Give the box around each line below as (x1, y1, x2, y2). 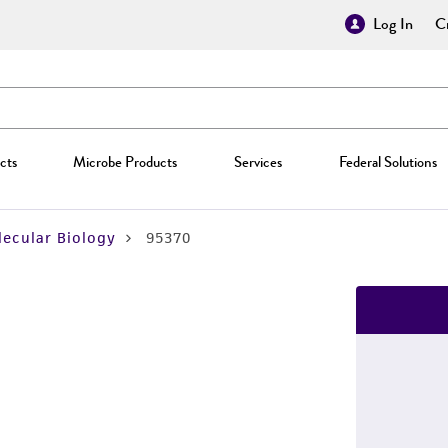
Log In (373, 12, 413, 36)
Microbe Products (73, 151, 178, 173)
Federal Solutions (338, 151, 437, 173)
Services (233, 151, 282, 173)
